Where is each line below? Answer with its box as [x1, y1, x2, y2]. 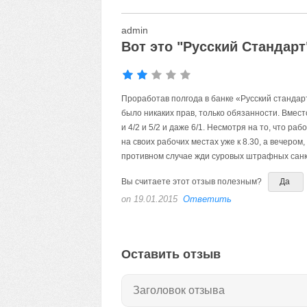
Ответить [182, 194, 232, 204]
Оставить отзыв [121, 247, 221, 261]
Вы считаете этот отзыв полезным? [121, 177, 264, 186]
